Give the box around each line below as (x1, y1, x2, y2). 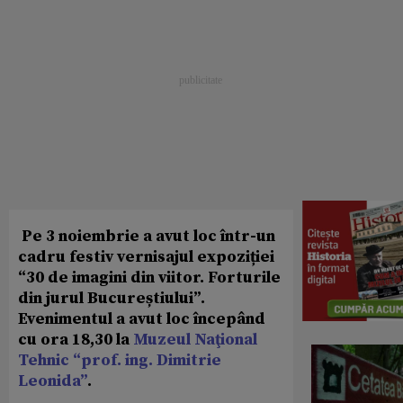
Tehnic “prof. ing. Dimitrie (18, 350, 221, 372)
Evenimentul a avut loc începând (18, 309, 265, 330)
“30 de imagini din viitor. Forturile (18, 267, 281, 289)
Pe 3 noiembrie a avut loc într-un (18, 226, 275, 247)
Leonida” (18, 371, 87, 392)
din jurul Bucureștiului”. (18, 288, 205, 309)
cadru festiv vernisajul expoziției (18, 246, 274, 268)
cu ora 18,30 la (18, 329, 133, 351)
